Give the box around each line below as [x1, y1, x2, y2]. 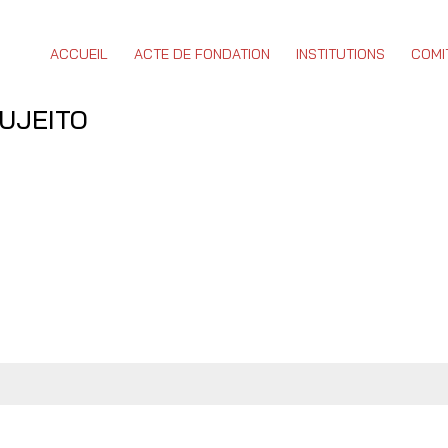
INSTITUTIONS [296, 44, 385, 63]
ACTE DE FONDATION [134, 44, 270, 63]
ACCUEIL [50, 44, 108, 63]
